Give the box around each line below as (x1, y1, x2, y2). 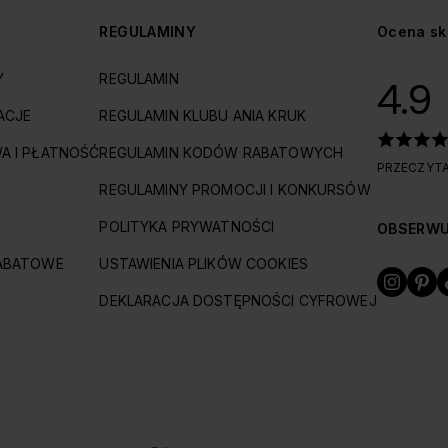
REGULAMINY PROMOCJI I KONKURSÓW (99, 181, 371, 198)
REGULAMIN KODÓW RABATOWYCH (99, 144, 344, 161)
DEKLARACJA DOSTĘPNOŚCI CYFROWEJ (99, 292, 377, 309)
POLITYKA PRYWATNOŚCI (99, 218, 275, 235)
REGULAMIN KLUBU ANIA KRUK (99, 107, 306, 124)
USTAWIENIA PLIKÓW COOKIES (99, 255, 308, 272)
